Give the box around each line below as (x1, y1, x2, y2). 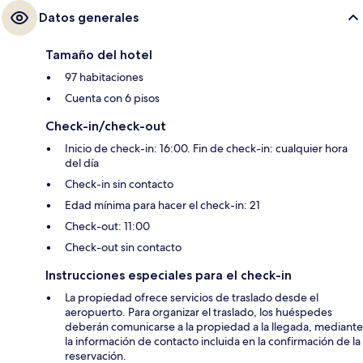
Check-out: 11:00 (65, 219, 150, 234)
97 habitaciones (65, 70, 143, 85)
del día (65, 156, 99, 171)
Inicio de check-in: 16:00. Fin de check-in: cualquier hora (65, 141, 348, 156)
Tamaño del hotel (45, 47, 152, 63)
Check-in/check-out (45, 118, 166, 135)
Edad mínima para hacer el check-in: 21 (65, 198, 260, 213)
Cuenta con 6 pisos (65, 91, 160, 106)
